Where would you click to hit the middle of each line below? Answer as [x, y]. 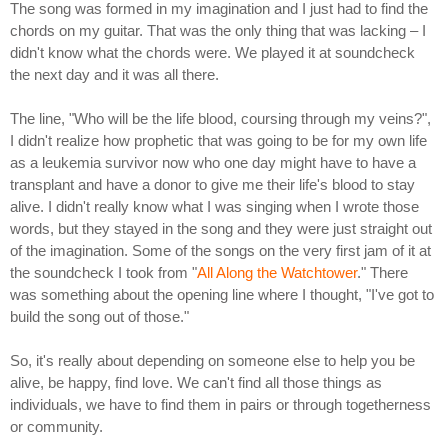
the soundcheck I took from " [103, 273]
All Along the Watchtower [277, 273]
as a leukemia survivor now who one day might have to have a [213, 163]
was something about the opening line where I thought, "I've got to [222, 295]
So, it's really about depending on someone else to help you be [212, 361]
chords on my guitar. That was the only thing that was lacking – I [218, 31]
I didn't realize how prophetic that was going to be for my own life [218, 141]
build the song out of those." [99, 317]
